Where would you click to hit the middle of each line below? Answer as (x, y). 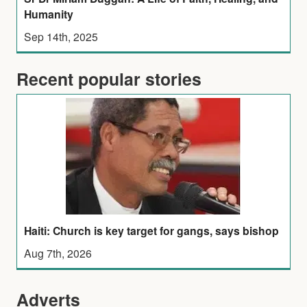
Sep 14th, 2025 (61, 36)
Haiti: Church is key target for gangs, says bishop (152, 230)
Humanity (49, 14)
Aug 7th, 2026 (58, 253)
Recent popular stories (109, 78)
